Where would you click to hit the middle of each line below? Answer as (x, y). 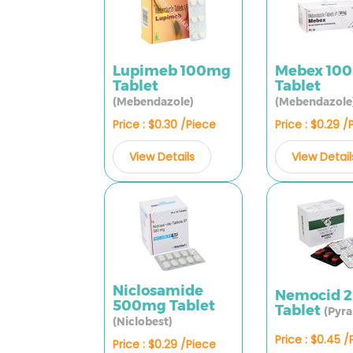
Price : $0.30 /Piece (164, 124)
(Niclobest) (143, 321)
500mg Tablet (164, 306)
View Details (162, 157)
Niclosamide (158, 291)
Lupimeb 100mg (172, 71)
